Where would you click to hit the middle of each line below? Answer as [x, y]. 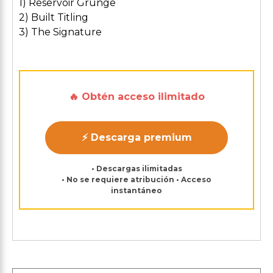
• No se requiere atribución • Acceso [136, 179]
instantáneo [136, 190]
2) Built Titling [54, 17]
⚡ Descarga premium [136, 137]
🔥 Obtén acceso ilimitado [136, 97]
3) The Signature [60, 32]
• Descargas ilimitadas [136, 168]
